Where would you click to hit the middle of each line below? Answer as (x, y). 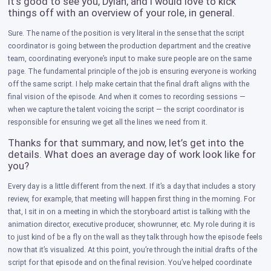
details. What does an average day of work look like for (132, 155)
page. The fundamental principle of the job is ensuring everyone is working (132, 72)
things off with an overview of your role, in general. (122, 13)
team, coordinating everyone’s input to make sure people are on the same (130, 59)
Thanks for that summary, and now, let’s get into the (126, 143)
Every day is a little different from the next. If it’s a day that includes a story (132, 187)
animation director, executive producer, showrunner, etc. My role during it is (132, 225)
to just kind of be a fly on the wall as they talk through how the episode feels (135, 237)
